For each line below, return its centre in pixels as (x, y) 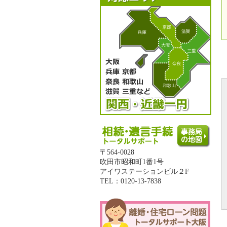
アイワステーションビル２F (144, 172)
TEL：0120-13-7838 (130, 181)
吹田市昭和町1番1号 (132, 162)
